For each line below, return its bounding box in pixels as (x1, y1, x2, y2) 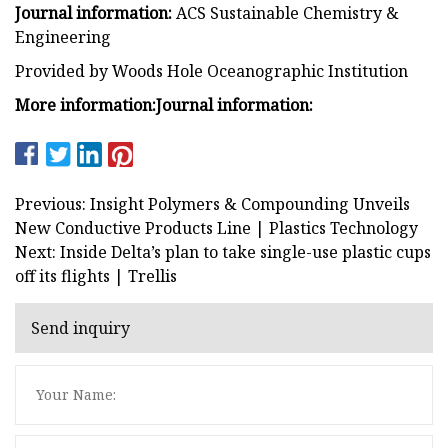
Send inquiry (31, 317, 130, 340)
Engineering (15, 25, 111, 48)
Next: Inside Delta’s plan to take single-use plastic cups (15, 240, 431, 263)
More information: (15, 93, 156, 116)
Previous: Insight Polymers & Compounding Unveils (15, 192, 410, 215)
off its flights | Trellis (15, 264, 177, 287)
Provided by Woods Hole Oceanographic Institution (15, 59, 408, 82)
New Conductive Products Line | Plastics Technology (15, 216, 418, 239)
